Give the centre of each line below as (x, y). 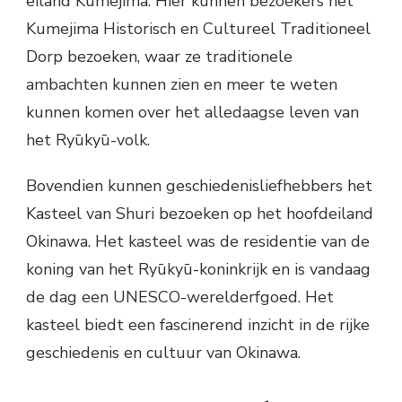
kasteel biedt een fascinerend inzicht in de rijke (198, 324)
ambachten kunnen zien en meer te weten (182, 84)
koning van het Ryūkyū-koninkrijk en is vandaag (198, 269)
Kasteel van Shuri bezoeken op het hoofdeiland (200, 213)
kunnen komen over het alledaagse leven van (192, 112)
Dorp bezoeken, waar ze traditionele (159, 56)
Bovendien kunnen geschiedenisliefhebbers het (199, 185)
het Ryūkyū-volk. (88, 140)
